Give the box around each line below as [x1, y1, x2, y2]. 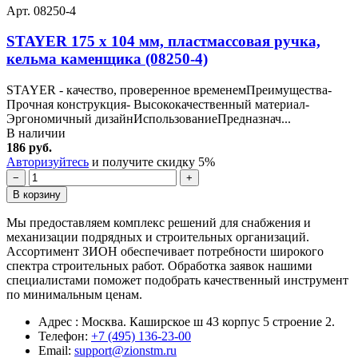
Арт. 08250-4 [6, 3, 76, 18]
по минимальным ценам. [6, 288, 142, 302]
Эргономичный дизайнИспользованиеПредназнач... [6, 112, 291, 126]
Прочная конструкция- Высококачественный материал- [6, 97, 309, 112]
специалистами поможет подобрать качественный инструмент [6, 273, 348, 288]
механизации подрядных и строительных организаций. [6, 230, 309, 245]
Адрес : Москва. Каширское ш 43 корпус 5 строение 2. [38, 315, 335, 329]
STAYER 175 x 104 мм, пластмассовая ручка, [6, 33, 320, 50]
